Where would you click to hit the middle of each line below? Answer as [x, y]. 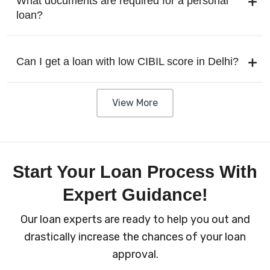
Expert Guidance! [135, 194]
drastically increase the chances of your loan [135, 237]
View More [135, 102]
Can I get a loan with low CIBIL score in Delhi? [127, 61]
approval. [135, 254]
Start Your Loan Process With [135, 171]
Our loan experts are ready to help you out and [135, 219]
